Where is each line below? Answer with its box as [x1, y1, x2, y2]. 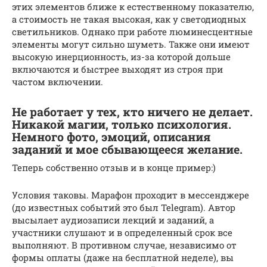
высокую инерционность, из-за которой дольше [12, 50, 231, 63]
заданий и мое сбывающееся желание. [12, 142, 243, 157]
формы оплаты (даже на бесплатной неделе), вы [12, 251, 234, 263]
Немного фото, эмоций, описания [12, 129, 211, 144]
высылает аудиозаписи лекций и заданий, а [12, 213, 214, 226]
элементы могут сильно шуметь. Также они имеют [12, 38, 250, 50]
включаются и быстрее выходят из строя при [12, 63, 223, 75]
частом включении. [12, 75, 103, 88]
